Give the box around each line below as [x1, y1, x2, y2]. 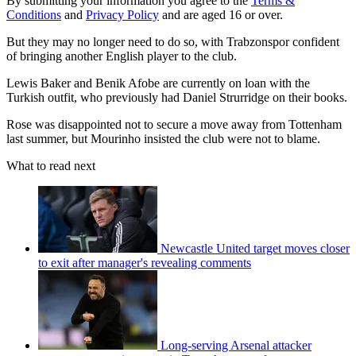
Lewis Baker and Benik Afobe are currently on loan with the [6, 75, 310, 90]
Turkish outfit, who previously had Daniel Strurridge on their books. [6, 90, 347, 104]
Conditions [6, 7, 61, 21]
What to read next [6, 158, 95, 172]
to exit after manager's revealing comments [38, 255, 251, 269]
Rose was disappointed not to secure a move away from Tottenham [6, 117, 342, 131]
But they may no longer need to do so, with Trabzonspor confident [6, 34, 339, 48]
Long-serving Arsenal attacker [161, 338, 311, 352]
